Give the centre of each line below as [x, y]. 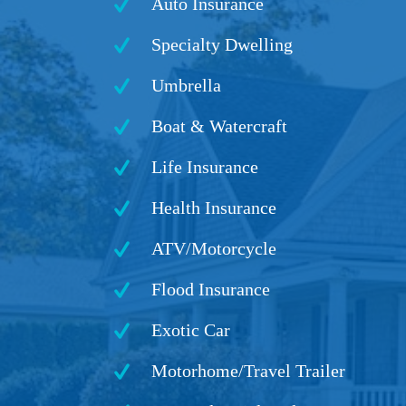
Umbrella [186, 85]
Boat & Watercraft [219, 126]
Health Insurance [214, 208]
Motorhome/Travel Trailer [248, 371]
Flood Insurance [211, 289]
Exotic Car [191, 330]
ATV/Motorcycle [214, 248]
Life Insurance [205, 167]
